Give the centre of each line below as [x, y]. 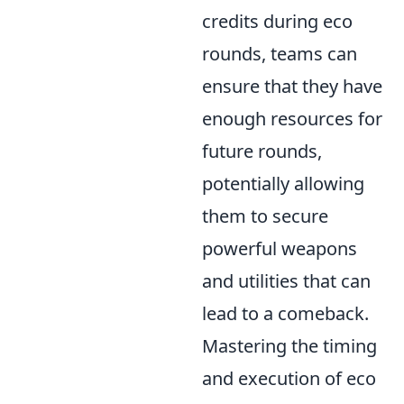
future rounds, [262, 151]
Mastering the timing [289, 346]
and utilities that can [286, 281]
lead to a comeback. [285, 314]
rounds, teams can [280, 54]
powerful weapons [280, 249]
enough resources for [292, 119]
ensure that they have [292, 87]
